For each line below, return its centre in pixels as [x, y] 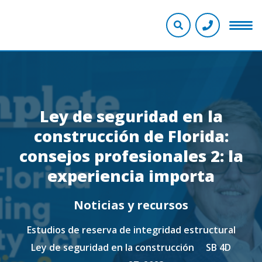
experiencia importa [131, 176]
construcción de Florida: [131, 136]
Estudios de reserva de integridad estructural [131, 230]
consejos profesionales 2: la [131, 156]
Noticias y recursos [131, 205]
